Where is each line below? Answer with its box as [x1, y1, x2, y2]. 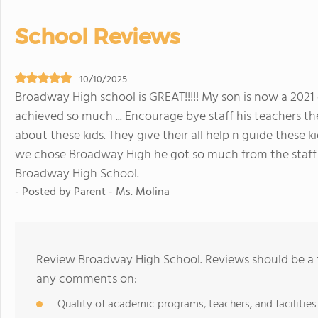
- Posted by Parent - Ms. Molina [15, 183, 170, 202]
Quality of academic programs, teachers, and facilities [57, 295, 317, 314]
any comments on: [36, 269, 137, 290]
